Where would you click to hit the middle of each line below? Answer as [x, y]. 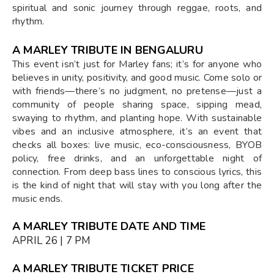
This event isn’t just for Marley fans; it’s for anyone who [137, 64]
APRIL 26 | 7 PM [52, 240]
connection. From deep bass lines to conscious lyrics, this [137, 172]
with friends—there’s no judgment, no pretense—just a [137, 91]
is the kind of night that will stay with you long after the [137, 185]
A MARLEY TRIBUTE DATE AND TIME [109, 226]
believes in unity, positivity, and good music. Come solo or [137, 77]
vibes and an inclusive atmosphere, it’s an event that [137, 131]
